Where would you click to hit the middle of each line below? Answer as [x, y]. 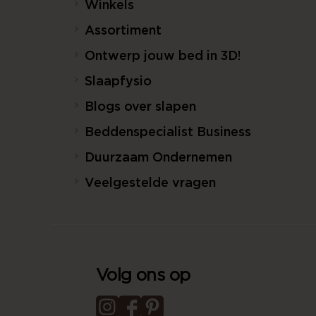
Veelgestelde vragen [150, 183]
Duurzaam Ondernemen [158, 158]
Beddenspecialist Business [168, 132]
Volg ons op [143, 275]
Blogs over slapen [140, 107]
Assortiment [123, 31]
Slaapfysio [118, 81]
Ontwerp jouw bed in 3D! [163, 56]
